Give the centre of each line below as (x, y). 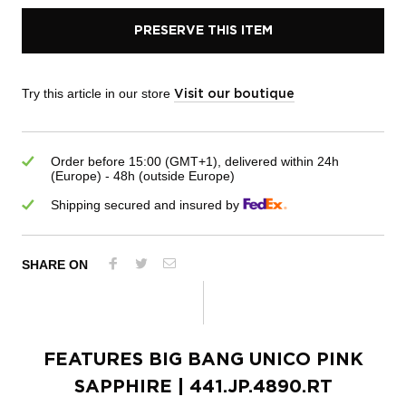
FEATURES (96, 359)
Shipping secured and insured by (145, 204)
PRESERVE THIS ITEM (203, 31)
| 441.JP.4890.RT (252, 387)
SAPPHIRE (123, 387)
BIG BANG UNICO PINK (256, 359)
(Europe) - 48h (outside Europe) (143, 175)
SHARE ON (55, 264)
